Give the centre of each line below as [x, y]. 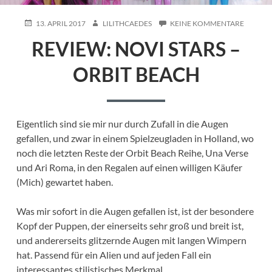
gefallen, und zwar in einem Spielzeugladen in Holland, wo [135, 138]
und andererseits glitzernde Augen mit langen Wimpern [131, 240]
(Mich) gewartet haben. [64, 182]
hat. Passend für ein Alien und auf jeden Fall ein [114, 254]
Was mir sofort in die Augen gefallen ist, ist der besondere [135, 211]
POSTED [37, 23]
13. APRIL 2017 [60, 24]
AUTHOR [105, 23]
